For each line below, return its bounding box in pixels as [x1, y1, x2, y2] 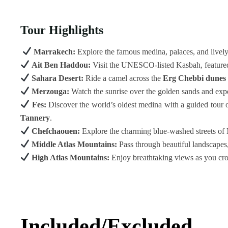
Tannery [20, 113, 50, 122]
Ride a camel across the [83, 73, 163, 82]
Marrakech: [34, 47, 76, 56]
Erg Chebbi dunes [163, 73, 226, 82]
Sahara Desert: [32, 73, 84, 82]
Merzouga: [32, 87, 70, 96]
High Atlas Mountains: [32, 153, 110, 162]
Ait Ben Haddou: [32, 60, 91, 69]
